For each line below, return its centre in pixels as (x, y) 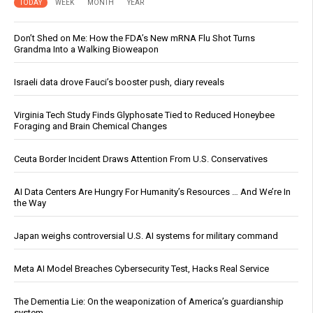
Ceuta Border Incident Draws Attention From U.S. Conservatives (141, 159)
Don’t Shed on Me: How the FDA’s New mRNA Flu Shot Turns (134, 38)
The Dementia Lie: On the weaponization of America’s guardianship (149, 302)
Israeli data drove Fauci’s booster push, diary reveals (119, 82)
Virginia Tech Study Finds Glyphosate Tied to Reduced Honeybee (144, 115)
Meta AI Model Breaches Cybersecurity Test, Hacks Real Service (141, 269)
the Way (30, 203)
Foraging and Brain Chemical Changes (90, 126)
